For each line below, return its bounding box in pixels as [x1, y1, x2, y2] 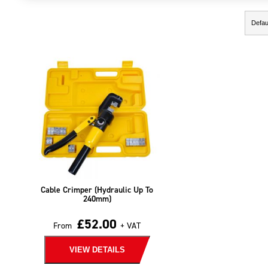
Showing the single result [29, 17, 126, 29]
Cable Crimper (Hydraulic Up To [41, 184, 154, 196]
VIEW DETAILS [69, 245, 125, 255]
